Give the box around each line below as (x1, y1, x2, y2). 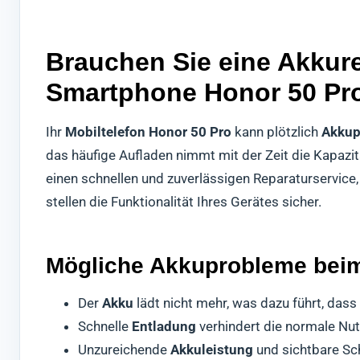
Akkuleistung (170, 341, 253, 358)
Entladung (132, 317, 196, 334)
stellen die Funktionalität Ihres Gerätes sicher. (46, 194, 321, 211)
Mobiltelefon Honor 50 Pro (65, 124, 231, 141)
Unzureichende (78, 341, 170, 358)
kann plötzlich (231, 124, 321, 141)
